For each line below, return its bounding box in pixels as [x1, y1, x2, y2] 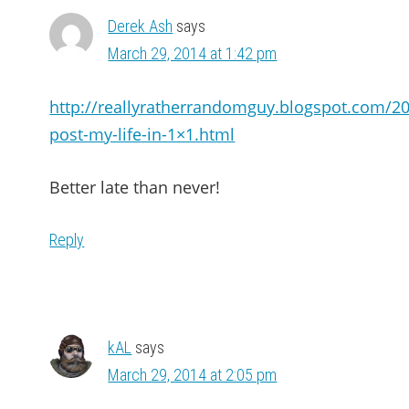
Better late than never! [49, 176, 221, 198]
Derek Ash [108, 16, 173, 36]
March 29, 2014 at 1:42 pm [108, 44, 278, 63]
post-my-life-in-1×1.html [49, 123, 236, 145]
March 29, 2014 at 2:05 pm [108, 365, 278, 384]
